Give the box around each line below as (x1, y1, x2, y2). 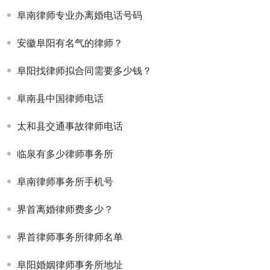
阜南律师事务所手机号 (17, 175, 113, 188)
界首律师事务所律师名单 (17, 231, 123, 243)
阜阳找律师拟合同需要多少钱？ (17, 64, 152, 77)
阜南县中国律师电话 (17, 92, 104, 105)
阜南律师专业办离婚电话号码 (17, 9, 142, 22)
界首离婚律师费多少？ (17, 203, 113, 216)
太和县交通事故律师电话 (17, 120, 123, 133)
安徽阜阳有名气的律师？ (17, 37, 123, 49)
